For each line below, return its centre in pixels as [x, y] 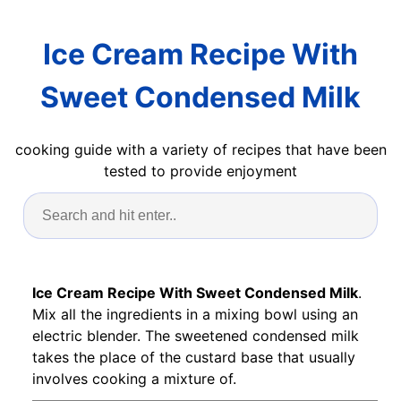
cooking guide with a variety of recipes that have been [200, 149]
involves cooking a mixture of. [134, 378]
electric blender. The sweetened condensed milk [196, 335]
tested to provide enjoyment [200, 171]
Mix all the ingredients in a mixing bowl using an [195, 314]
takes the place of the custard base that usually [194, 357]
